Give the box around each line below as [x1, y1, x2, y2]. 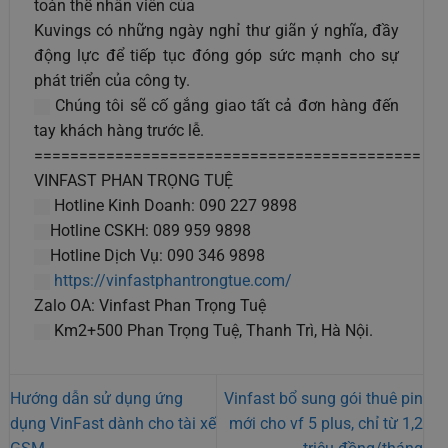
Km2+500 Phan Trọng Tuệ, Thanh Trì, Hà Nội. [49, 321, 373, 341]
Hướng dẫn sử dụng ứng [9, 389, 183, 409]
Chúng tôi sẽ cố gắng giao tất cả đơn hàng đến [49, 96, 400, 116]
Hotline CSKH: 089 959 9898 [49, 221, 251, 241]
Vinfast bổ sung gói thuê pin [224, 389, 424, 409]
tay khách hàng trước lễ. [33, 121, 204, 141]
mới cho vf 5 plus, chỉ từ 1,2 [229, 414, 424, 434]
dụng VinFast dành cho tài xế [9, 414, 216, 434]
